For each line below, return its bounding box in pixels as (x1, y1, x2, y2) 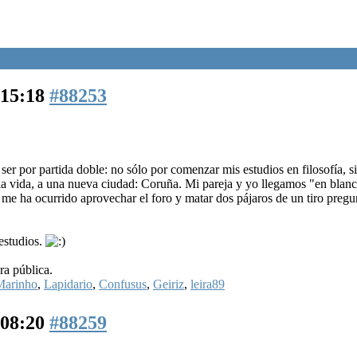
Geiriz (153, 277, 184, 291)
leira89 (190, 277, 225, 291)
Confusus (99, 277, 147, 291)
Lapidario (44, 277, 92, 291)
